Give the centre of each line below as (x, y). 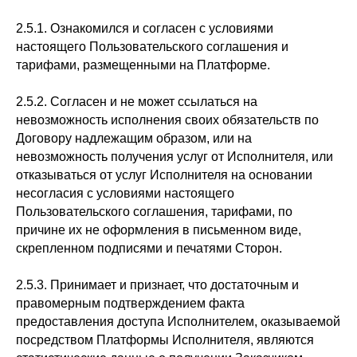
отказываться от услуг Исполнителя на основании (164, 175)
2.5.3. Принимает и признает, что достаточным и (157, 285)
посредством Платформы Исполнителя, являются (165, 340)
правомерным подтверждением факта (130, 303)
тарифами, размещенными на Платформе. (143, 65)
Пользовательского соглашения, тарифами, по (154, 212)
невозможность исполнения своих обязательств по (167, 120)
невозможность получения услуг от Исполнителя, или (175, 157)
